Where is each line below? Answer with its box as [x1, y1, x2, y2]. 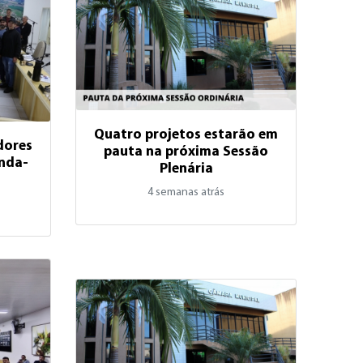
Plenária [159, 161, 213, 176]
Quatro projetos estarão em [94, 127, 279, 142]
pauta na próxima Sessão [104, 144, 269, 159]
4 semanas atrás [147, 186, 225, 199]
